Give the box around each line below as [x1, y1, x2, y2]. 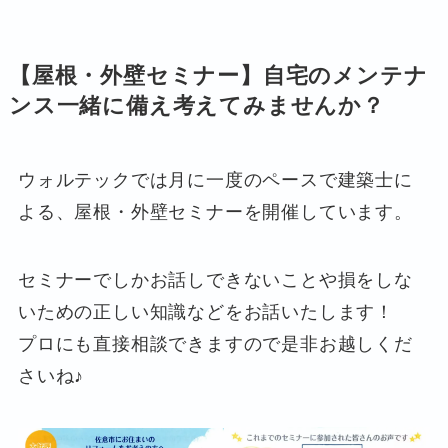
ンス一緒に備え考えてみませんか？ [8, 93, 385, 118]
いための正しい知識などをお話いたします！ [17, 301, 395, 322]
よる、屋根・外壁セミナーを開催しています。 [17, 201, 413, 222]
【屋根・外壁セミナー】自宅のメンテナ [8, 63, 428, 88]
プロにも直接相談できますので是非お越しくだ [17, 333, 413, 354]
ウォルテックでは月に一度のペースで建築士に [17, 169, 413, 190]
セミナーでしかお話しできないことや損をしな [17, 269, 413, 290]
